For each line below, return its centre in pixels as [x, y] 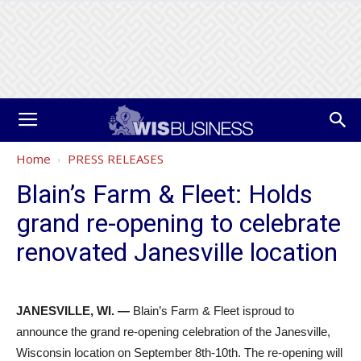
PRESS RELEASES [116, 159]
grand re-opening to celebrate [178, 223]
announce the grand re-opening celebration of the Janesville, [173, 332]
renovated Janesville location [177, 252]
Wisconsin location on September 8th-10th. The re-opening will [179, 353]
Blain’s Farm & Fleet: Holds [164, 194]
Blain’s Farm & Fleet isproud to [214, 311]
